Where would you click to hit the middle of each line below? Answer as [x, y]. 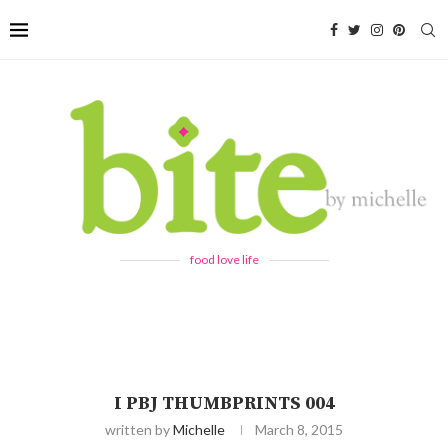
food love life [224, 259]
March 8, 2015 [299, 429]
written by [139, 429]
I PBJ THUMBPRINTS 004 [224, 403]
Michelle [199, 429]
